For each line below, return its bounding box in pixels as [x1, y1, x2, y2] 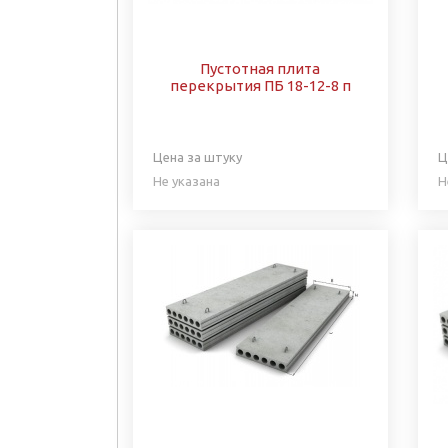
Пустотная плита [200, 59, 321, 77]
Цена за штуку [153, 149, 242, 164]
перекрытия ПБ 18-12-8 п [169, 76, 351, 94]
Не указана [153, 173, 220, 188]
